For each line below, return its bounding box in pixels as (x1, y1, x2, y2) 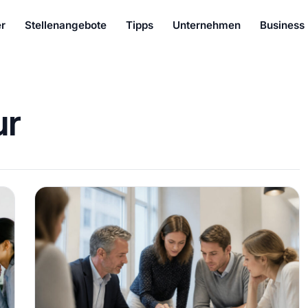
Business (260, 18, 305, 32)
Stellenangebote (25, 18, 107, 32)
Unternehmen (173, 18, 241, 32)
